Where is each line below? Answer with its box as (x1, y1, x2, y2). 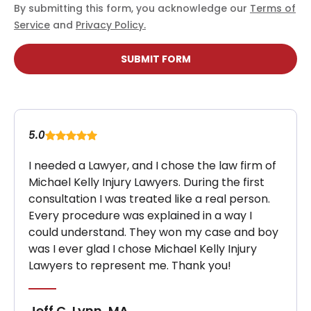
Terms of (250, 1, 296, 16)
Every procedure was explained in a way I (28, 208, 252, 224)
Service (14, 18, 50, 33)
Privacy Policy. (76, 18, 146, 33)
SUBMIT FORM (120, 52, 191, 67)
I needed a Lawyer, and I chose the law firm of (28, 158, 276, 174)
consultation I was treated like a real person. (28, 191, 270, 208)
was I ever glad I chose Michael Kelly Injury (28, 241, 257, 258)
